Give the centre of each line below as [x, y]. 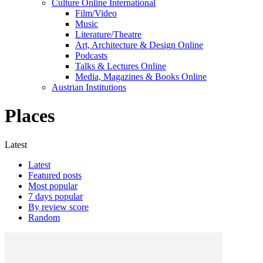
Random [44, 217]
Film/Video [96, 13]
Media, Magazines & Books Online [141, 77]
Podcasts [91, 55]
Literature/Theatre [108, 34]
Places [30, 116]
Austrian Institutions [89, 87]
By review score [58, 207]
